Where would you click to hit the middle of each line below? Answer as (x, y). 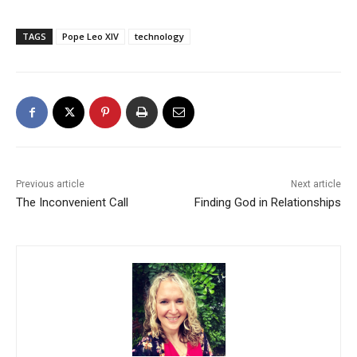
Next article (316, 184)
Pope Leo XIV (90, 37)
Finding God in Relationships (267, 203)
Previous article (50, 184)
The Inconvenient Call (72, 203)
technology (159, 37)
